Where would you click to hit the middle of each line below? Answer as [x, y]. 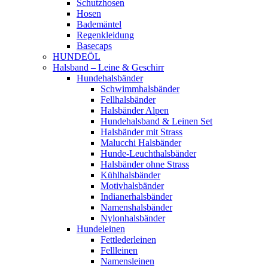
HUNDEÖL [77, 57]
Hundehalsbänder [110, 78]
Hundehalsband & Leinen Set [156, 121]
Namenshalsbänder [136, 207]
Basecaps [94, 46]
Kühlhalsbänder [130, 175]
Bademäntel [99, 24]
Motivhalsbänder [132, 186]
